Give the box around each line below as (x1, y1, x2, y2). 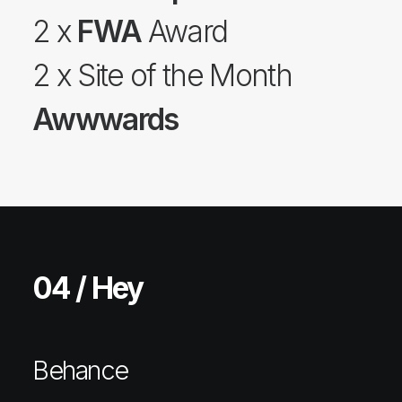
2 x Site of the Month (32, 57, 292, 93)
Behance (32, 354, 128, 386)
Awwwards (32, 101, 179, 137)
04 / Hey (32, 270, 144, 306)
